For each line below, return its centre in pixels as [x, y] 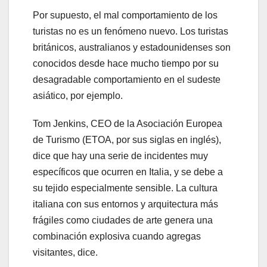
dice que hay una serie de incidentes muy [120, 156]
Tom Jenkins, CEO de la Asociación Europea [128, 124]
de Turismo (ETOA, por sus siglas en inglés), [127, 140]
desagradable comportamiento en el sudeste [127, 80]
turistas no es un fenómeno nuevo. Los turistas [131, 32]
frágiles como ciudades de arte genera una [123, 221]
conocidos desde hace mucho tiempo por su [126, 64]
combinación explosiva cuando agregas [117, 237]
